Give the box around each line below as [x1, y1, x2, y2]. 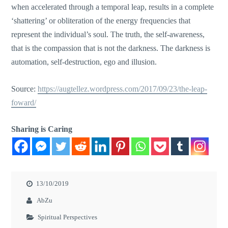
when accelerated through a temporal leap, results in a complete [11, 3, 214, 12]
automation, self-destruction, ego [11, 58, 118, 67]
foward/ [11, 98, 37, 107]
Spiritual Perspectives [38, 213, 98, 221]
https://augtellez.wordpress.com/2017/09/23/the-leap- [38, 84, 208, 93]
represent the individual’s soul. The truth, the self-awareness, [11, 30, 205, 39]
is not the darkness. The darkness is [95, 44, 211, 53]
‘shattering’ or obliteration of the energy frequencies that [11, 16, 191, 25]
